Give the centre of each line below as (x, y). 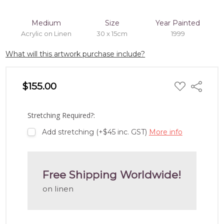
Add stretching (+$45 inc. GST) (95, 132)
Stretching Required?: (61, 115)
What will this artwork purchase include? (75, 54)
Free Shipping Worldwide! (112, 175)
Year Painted (178, 23)
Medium (46, 23)
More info (165, 132)
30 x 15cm (112, 33)
